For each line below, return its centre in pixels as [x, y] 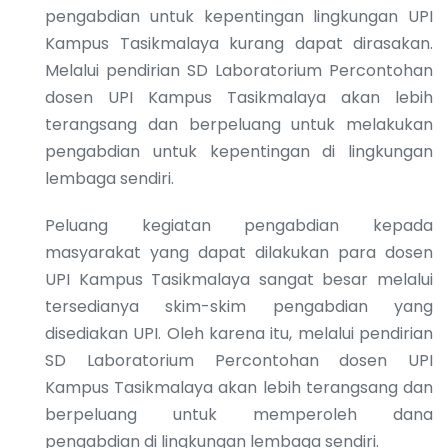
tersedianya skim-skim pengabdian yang [239, 306]
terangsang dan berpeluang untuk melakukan [239, 124]
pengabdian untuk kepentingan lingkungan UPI [239, 16]
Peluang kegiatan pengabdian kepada [239, 225]
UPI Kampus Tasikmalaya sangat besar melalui [239, 279]
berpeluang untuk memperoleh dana [239, 414]
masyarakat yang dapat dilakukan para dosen [239, 252]
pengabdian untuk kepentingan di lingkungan [239, 151]
